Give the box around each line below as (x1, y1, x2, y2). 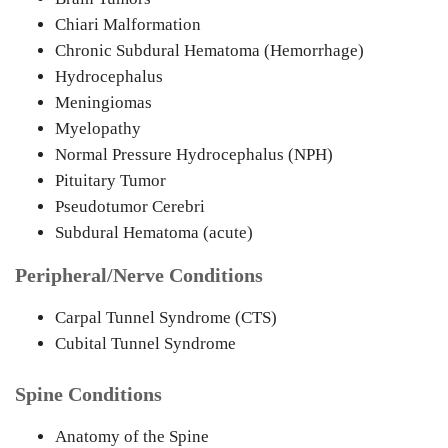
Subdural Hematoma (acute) (55, 223, 253, 242)
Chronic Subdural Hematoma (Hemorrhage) (55, 41, 364, 60)
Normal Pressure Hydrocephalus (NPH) (55, 145, 333, 164)
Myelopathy (55, 119, 141, 138)
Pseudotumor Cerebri (55, 197, 205, 216)
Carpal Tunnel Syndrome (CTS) (55, 308, 277, 327)
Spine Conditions (15, 383, 162, 405)
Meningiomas (55, 93, 152, 112)
